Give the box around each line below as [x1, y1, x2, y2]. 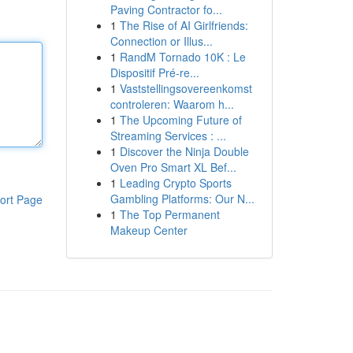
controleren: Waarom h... [110, 96, 234, 112]
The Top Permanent [119, 206, 220, 222]
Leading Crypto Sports [119, 175, 232, 191]
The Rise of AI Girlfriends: [119, 17, 248, 33]
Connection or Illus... [110, 33, 213, 49]
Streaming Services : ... [110, 128, 226, 143]
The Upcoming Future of [119, 112, 242, 128]
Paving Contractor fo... [110, 2, 222, 17]
